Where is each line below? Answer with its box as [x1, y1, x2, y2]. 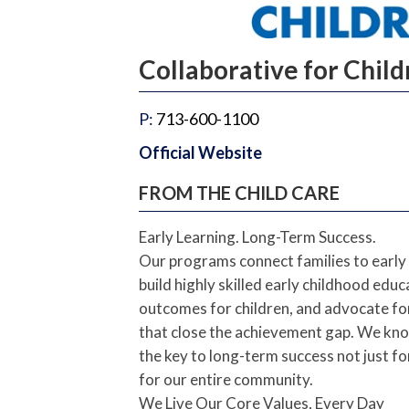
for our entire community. [139, 370, 313, 390]
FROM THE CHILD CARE [139, 182, 340, 204]
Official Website [139, 142, 262, 163]
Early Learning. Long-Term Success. [139, 227, 376, 247]
